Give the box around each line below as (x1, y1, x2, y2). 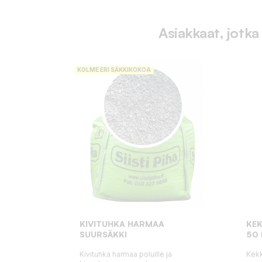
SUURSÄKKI (80, 229, 127, 239)
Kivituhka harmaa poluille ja (80, 249, 172, 258)
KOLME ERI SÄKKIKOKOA (77, 65, 151, 73)
